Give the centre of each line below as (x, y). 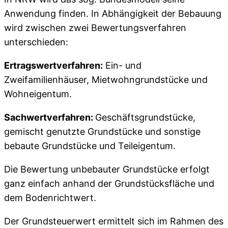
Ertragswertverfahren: (53, 65)
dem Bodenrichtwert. (50, 197)
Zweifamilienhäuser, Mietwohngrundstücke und (106, 79)
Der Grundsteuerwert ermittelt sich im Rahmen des (114, 221)
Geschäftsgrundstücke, (145, 117)
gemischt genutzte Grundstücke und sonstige (102, 131)
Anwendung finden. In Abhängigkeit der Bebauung (113, 13)
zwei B (83, 27)
